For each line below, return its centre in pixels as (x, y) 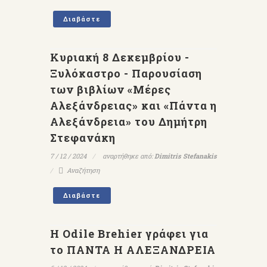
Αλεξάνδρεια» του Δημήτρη (129, 122)
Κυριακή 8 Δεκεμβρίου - (120, 57)
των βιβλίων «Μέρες (111, 89)
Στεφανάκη (83, 138)
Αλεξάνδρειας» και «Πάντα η (133, 105)
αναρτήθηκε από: (128, 156)
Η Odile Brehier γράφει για (129, 234)
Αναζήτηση (83, 170)
